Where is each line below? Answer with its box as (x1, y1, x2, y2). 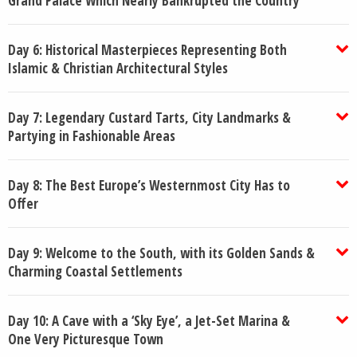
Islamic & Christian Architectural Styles (8, 58, 228, 77)
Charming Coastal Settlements (8, 261, 182, 280)
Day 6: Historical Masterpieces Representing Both (8, 40, 287, 59)
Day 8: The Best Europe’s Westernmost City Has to (8, 175, 290, 194)
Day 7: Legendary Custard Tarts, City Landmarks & (8, 108, 291, 127)
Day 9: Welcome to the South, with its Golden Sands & (8, 243, 315, 262)
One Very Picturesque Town (8, 329, 163, 348)
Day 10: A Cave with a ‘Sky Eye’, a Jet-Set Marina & (8, 311, 290, 330)
